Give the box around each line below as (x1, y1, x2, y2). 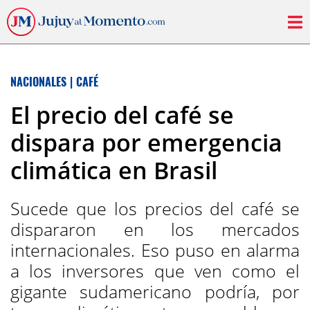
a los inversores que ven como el (10, 259, 300, 282)
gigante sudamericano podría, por (10, 280, 300, 303)
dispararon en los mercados (10, 217, 300, 241)
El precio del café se (10, 99, 234, 131)
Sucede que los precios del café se (10, 197, 300, 220)
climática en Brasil (10, 154, 217, 186)
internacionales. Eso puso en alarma (10, 238, 300, 262)
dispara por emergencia (10, 127, 282, 158)
